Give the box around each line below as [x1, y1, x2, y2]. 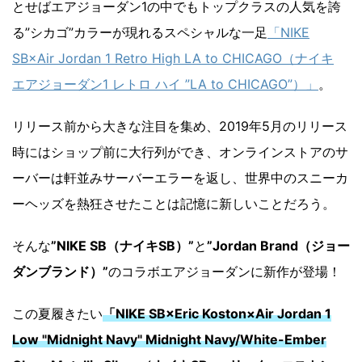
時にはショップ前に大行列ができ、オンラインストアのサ [12, 144, 348, 161]
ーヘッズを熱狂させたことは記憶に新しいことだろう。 [12, 196, 335, 213]
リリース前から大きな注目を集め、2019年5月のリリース [12, 118, 347, 135]
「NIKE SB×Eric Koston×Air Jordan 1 [103, 305, 331, 322]
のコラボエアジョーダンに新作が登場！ [108, 263, 341, 280]
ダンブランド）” [12, 263, 108, 280]
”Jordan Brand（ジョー [207, 238, 350, 255]
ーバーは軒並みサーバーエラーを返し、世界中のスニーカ [12, 170, 348, 187]
